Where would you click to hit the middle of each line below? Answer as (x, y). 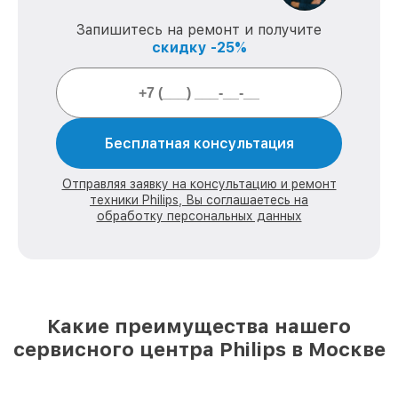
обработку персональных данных (199, 216)
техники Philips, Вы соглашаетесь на (199, 200)
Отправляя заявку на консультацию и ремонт (199, 184)
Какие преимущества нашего (199, 326)
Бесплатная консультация (199, 143)
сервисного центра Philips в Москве (199, 349)
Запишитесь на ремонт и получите (199, 30)
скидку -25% (199, 48)
